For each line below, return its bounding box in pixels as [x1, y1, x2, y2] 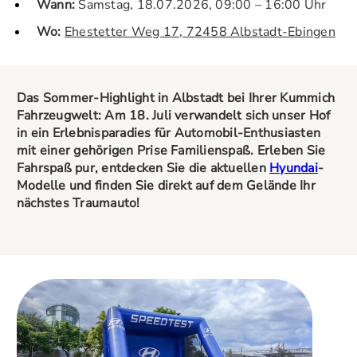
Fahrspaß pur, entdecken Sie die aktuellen [17, 159, 270, 177]
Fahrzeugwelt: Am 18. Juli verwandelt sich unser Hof [17, 106, 331, 124]
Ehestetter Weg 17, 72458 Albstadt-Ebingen [64, 22, 335, 41]
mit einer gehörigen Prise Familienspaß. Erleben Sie [17, 141, 326, 159]
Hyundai [269, 159, 318, 177]
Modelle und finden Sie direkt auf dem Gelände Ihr [17, 176, 316, 194]
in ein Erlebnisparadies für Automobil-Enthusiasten [17, 124, 320, 142]
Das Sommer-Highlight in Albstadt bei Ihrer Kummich [17, 88, 335, 107]
